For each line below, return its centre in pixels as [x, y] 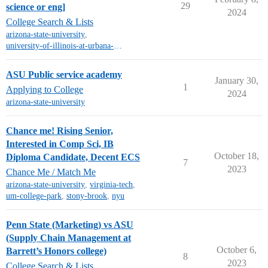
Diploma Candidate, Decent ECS [73, 157]
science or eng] [36, 7]
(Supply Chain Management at [68, 238]
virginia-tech [111, 185]
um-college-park [34, 196]
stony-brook [87, 196]
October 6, [237, 250]
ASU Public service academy [64, 74]
